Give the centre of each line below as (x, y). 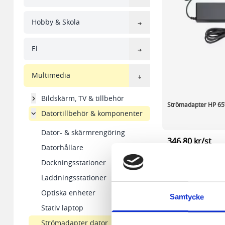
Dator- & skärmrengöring (83, 132)
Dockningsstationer (73, 162)
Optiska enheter (68, 192)
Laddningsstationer (74, 177)
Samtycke (187, 197)
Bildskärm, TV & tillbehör (82, 98)
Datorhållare (62, 147)
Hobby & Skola (55, 22)
